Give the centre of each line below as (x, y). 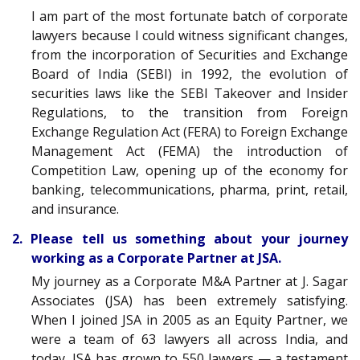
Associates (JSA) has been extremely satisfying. (190, 300)
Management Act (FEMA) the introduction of (190, 151)
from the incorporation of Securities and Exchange (190, 55)
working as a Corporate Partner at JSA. (156, 258)
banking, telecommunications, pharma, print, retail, (190, 190)
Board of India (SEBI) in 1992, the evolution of (190, 74)
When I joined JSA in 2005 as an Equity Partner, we (190, 319)
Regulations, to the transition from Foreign (190, 113)
